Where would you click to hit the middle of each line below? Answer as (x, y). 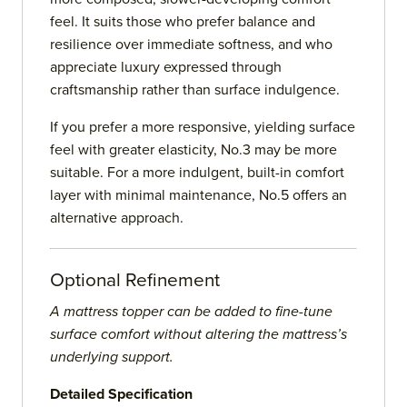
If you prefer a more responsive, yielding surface (203, 128)
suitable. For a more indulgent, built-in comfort (197, 173)
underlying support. (112, 357)
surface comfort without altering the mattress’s (199, 335)
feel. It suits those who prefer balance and (183, 22)
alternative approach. (117, 218)
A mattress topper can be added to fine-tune (191, 312)
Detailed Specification (121, 395)
